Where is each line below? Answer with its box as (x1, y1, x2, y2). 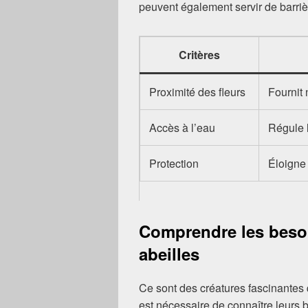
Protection (149, 155, 199, 172)
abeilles (139, 242, 199, 266)
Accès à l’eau (149, 120, 216, 136)
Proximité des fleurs (149, 84, 246, 100)
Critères (179, 47, 220, 63)
